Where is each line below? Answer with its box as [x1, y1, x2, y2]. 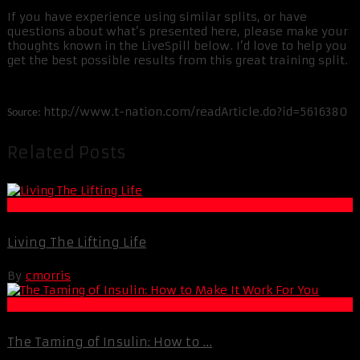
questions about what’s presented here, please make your [7, 24, 348, 39]
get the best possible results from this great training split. [7, 53, 348, 68]
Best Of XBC [7, 297, 75, 313]
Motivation [7, 198, 72, 213]
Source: [7, 107, 43, 120]
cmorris [26, 268, 71, 284]
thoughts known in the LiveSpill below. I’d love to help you [7, 39, 347, 54]
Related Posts [7, 141, 126, 162]
